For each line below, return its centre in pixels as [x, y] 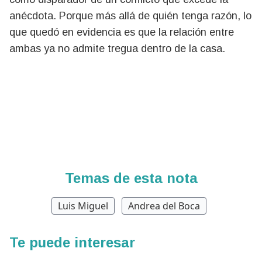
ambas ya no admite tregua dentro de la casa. [117, 49]
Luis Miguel [83, 206]
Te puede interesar [72, 242]
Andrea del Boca [164, 206]
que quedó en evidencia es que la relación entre [122, 32]
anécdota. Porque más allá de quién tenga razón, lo [130, 16]
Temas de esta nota [131, 178]
